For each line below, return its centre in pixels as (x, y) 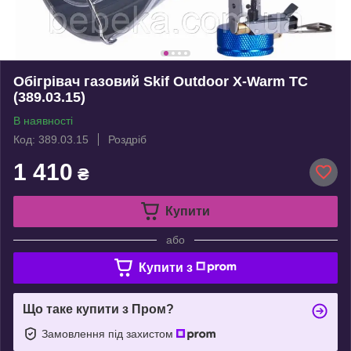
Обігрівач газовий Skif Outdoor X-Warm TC (161, 81)
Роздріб (127, 139)
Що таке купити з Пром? (98, 309)
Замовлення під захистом (109, 333)
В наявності (43, 120)
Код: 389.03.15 (51, 139)
